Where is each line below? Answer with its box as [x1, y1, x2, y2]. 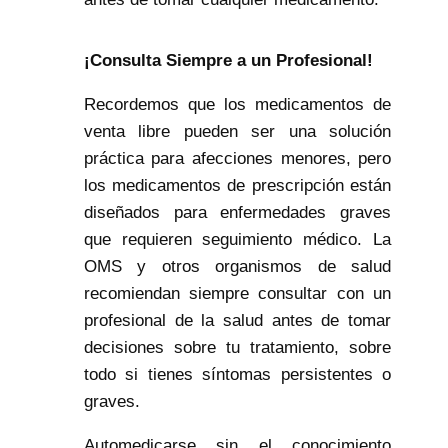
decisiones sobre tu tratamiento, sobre [83, 338, 392, 358]
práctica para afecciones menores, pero [83, 149, 392, 169]
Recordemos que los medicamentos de [83, 95, 392, 115]
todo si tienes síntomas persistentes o [83, 365, 392, 385]
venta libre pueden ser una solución [83, 122, 392, 142]
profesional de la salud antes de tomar [83, 311, 392, 331]
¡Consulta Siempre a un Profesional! [83, 51, 373, 71]
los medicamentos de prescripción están [83, 176, 392, 196]
